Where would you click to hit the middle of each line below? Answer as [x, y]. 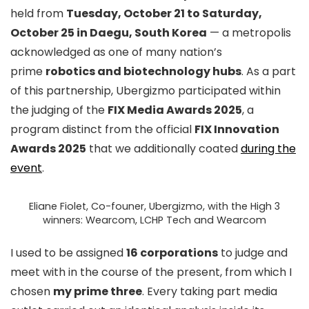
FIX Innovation [237, 129]
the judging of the [59, 110]
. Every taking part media [210, 291]
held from [38, 13]
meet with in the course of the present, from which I [151, 272]
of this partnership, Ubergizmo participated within [146, 91]
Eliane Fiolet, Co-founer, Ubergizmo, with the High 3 [154, 206]
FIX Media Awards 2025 [175, 110]
